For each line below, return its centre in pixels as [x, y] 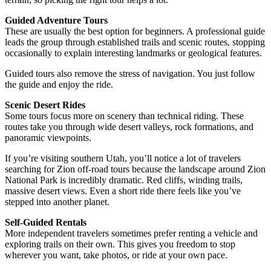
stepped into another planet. [57, 201]
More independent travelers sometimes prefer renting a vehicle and [131, 233]
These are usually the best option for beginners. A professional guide [135, 31]
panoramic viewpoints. [48, 137]
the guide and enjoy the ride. [59, 84]
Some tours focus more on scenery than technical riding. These [124, 116]
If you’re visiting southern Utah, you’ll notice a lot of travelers [123, 158]
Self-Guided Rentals [46, 222]
